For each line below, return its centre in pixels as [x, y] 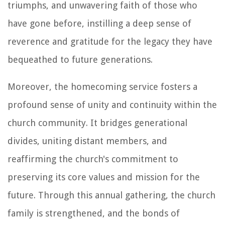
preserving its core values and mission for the [104, 177]
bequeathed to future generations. [80, 59]
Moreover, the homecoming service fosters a [102, 86]
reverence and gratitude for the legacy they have [110, 41]
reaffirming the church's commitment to [93, 159]
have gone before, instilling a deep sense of [99, 23]
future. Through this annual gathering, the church [111, 195]
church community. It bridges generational [97, 123]
